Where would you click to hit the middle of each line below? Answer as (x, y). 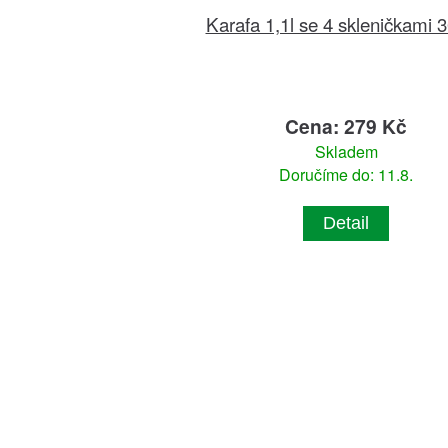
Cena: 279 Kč (346, 126)
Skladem (346, 152)
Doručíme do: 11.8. (346, 175)
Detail (346, 223)
